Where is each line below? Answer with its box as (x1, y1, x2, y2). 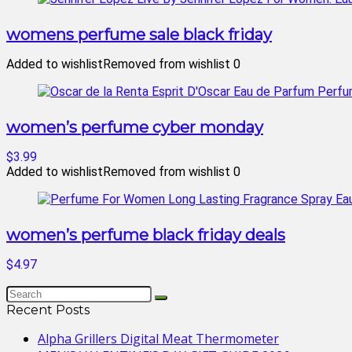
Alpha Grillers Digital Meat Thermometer (38, 330, 279, 347)
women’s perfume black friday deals (6, 225, 285, 244)
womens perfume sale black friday (6, 25, 272, 44)
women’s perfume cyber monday (6, 118, 263, 137)
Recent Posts (6, 302, 90, 317)
